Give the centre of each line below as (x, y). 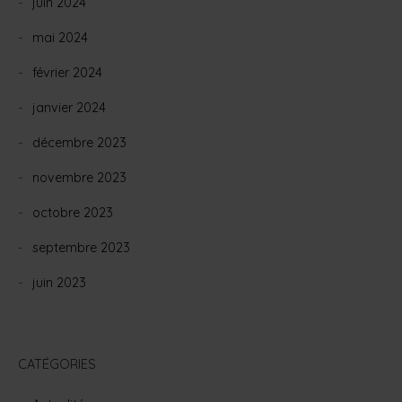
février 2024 (67, 73)
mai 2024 (60, 38)
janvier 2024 (69, 108)
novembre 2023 (79, 178)
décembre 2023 (79, 143)
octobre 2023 (73, 213)
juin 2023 (59, 283)
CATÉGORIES (57, 365)
